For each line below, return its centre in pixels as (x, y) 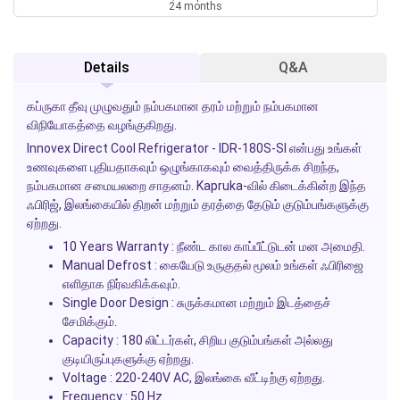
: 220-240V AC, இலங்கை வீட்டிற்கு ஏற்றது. (216, 377)
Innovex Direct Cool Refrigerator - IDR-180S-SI (157, 148)
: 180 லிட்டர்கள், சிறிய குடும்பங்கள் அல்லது (223, 340)
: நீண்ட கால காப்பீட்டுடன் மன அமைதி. (267, 246)
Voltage (85, 377)
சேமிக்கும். (90, 321)
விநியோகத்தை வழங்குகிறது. (102, 125)
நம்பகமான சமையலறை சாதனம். (112, 185)
